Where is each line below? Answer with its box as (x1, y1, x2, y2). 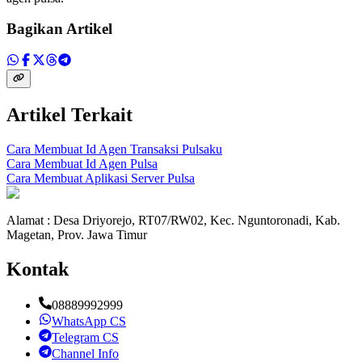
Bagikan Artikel (6, 20, 112, 38)
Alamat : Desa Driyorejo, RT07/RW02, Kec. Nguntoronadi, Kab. (6, 213, 340, 227)
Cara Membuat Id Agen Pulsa (6, 156, 158, 170)
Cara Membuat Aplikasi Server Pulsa (6, 170, 195, 185)
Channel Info (52, 346, 119, 360)
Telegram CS (52, 330, 119, 344)
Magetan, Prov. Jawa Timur (6, 227, 147, 242)
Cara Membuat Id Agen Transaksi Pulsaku (6, 141, 222, 156)
